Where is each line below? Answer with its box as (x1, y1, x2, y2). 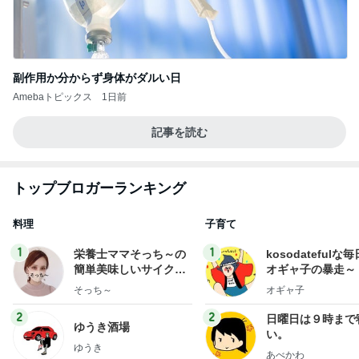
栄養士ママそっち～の (74, 248, 186, 261)
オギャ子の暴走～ (266, 263, 356, 276)
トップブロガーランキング (13, 180, 186, 197)
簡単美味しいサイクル (74, 263, 186, 276)
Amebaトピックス (13, 91, 92, 103)
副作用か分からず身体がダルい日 (13, 71, 181, 85)
